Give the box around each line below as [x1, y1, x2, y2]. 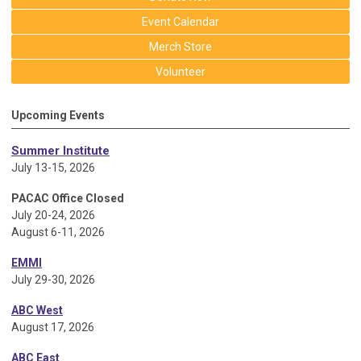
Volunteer [156, 65, 205, 78]
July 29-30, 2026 [11, 273, 95, 286]
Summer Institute [11, 143, 110, 158]
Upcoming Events [11, 109, 105, 122]
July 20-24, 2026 [11, 209, 95, 222]
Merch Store [149, 40, 212, 53]
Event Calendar [142, 15, 219, 28]
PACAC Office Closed [11, 192, 124, 205]
